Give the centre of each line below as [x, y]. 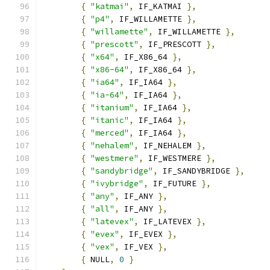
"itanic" [110, 120]
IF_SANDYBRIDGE [196, 171]
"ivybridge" [117, 184]
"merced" [110, 133]
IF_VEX [139, 247]
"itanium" [112, 108]
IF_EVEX [146, 234]
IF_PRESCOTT [175, 44]
